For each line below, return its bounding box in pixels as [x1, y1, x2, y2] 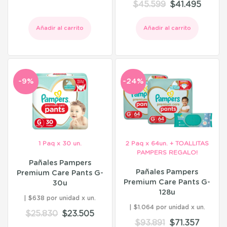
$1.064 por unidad [133, 204, 189, 211]
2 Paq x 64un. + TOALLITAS [125, 140, 209, 147]
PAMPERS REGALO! [136, 149, 198, 156]
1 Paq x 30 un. [38, 140, 82, 147]
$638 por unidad [28, 195, 80, 202]
